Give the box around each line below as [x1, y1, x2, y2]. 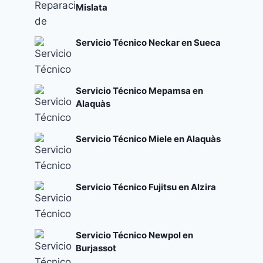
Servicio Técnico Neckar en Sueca [76, 36, 221, 48]
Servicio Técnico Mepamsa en [76, 85, 204, 96]
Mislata [76, 1, 108, 13]
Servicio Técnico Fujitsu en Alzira [76, 181, 217, 193]
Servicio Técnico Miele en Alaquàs [76, 133, 221, 144]
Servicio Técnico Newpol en [76, 229, 194, 241]
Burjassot [76, 242, 117, 254]
